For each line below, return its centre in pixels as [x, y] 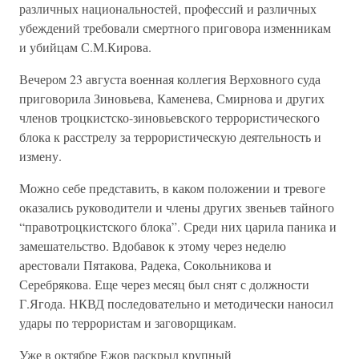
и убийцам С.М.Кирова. [85, 47]
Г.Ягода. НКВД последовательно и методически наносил [176, 303]
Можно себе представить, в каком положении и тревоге [172, 188]
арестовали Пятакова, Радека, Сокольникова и [145, 265]
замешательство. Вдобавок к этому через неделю [153, 246]
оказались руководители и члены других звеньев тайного [177, 207]
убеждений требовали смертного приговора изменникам [175, 28]
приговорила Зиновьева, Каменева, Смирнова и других [172, 98]
